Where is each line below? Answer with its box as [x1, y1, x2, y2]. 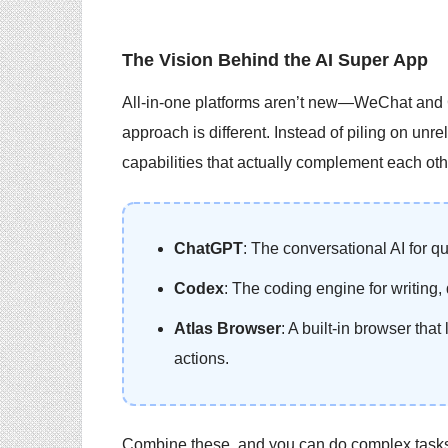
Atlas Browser [174, 320, 281, 338]
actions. [174, 350, 229, 368]
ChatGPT [174, 240, 243, 258]
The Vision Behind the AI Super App [122, 50, 428, 71]
